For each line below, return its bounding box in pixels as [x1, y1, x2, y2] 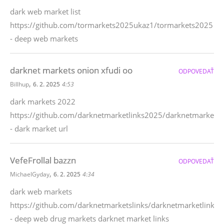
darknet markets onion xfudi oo [10, 64, 132, 76]
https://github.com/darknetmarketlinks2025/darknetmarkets [10, 110, 220, 120]
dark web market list [10, 6, 80, 16]
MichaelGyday [10, 170, 49, 178]
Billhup [10, 80, 29, 88]
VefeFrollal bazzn [10, 154, 76, 166]
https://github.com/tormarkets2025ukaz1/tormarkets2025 [10, 20, 213, 30]
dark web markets [10, 186, 72, 196]
